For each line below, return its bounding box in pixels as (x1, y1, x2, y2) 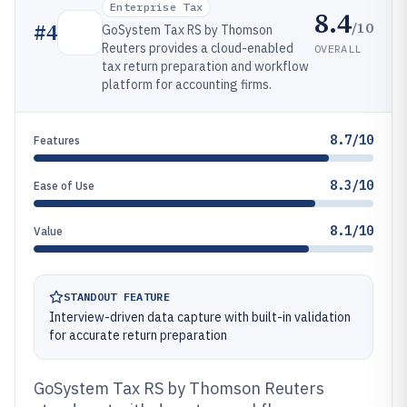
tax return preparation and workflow (102, 58, 309, 74)
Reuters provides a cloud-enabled (102, 40, 293, 56)
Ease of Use (34, 179, 94, 193)
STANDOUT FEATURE (64, 290, 170, 303)
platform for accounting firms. (102, 76, 272, 93)
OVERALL (314, 41, 362, 55)
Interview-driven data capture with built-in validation (49, 309, 351, 325)
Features (34, 134, 80, 147)
